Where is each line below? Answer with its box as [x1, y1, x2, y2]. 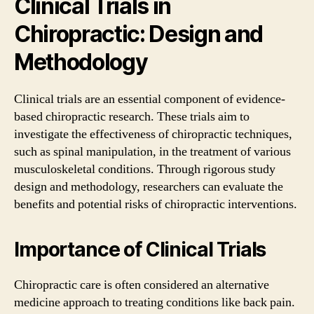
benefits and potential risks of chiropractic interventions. [14, 196, 297, 212]
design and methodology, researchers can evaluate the [14, 178, 283, 195]
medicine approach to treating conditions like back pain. [14, 294, 295, 310]
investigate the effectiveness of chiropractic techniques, [14, 125, 292, 142]
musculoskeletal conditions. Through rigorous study [14, 161, 275, 177]
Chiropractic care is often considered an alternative [14, 276, 269, 293]
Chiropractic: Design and [14, 20, 264, 48]
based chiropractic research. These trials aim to [14, 108, 250, 125]
